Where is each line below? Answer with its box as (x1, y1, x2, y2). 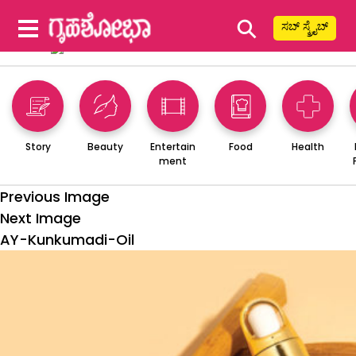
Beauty (87, 139, 123, 153)
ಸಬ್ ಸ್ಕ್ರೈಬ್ (281, 18, 328, 34)
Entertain (150, 139, 195, 153)
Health (292, 139, 324, 153)
